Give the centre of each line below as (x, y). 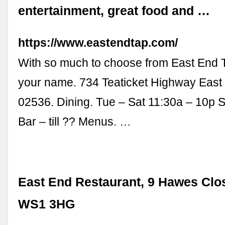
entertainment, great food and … (114, 11)
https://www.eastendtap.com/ (98, 43)
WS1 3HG (47, 204)
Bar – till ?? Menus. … (75, 122)
